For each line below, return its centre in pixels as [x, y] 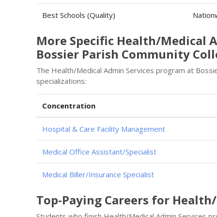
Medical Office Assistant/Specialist [99, 152]
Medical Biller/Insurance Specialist [98, 174]
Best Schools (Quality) [79, 15]
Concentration [69, 106]
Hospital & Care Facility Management [104, 129]
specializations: [61, 81]
